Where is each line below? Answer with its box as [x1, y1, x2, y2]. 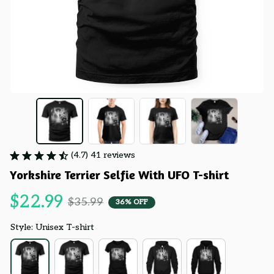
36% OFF [116, 197, 148, 207]
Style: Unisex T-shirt [10, 222, 94, 233]
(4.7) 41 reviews [71, 150, 135, 161]
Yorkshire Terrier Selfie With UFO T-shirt [10, 167, 229, 183]
